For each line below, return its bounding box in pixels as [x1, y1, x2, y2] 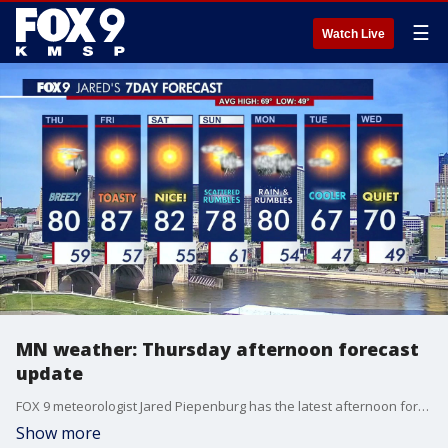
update [16, 361, 83, 385]
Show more [16, 422, 101, 444]
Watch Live [322, 27, 385, 41]
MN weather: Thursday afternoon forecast [16, 337, 419, 361]
